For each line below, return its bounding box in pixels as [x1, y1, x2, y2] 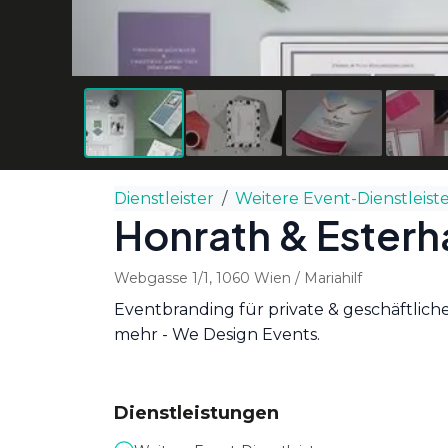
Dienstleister [114, 189, 214, 208]
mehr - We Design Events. [114, 325, 320, 344]
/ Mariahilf [291, 269, 362, 287]
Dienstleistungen [114, 402, 279, 424]
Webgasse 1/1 [114, 269, 209, 287]
